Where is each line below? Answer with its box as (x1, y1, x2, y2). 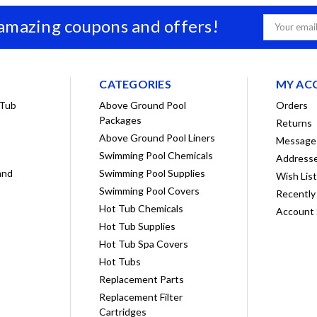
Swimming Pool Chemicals (99, 149, 214, 162)
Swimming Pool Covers (99, 185, 200, 197)
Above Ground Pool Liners (99, 132, 216, 144)
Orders (275, 99, 308, 112)
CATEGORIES (99, 77, 171, 91)
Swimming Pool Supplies (99, 167, 206, 180)
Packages (99, 114, 142, 127)
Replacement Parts (99, 273, 185, 286)
